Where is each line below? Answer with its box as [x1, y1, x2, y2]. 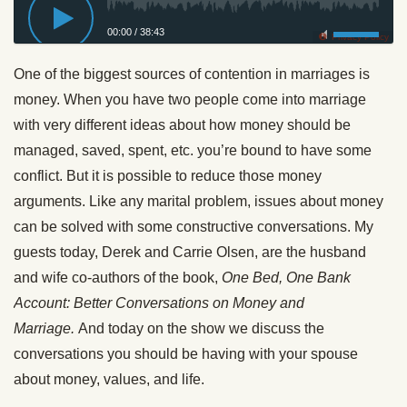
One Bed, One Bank [222, 270, 351, 285]
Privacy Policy [332, 32, 389, 42]
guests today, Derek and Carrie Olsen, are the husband [14, 244, 366, 260]
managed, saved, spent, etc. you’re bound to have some [14, 143, 372, 158]
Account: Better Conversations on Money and [14, 295, 304, 311]
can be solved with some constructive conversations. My [14, 219, 373, 234]
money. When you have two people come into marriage [14, 92, 366, 107]
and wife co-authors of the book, [14, 270, 222, 285]
